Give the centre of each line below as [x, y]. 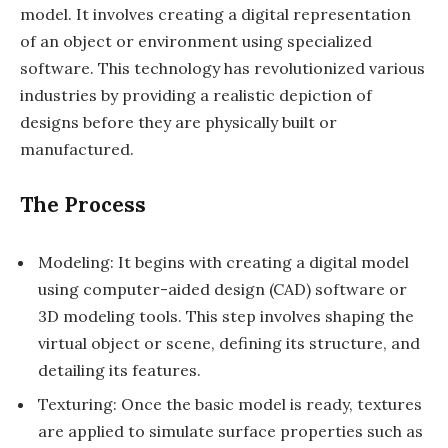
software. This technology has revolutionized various [222, 67]
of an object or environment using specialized [196, 40]
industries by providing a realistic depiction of [196, 94]
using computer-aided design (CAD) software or [222, 289]
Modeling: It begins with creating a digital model [223, 262]
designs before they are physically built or [178, 121]
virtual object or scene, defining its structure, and [229, 343]
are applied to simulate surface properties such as [230, 431]
